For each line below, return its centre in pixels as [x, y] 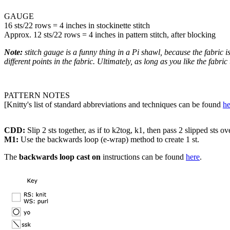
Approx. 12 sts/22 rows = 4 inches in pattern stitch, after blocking [110, 35]
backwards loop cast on [60, 157]
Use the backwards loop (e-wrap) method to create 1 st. [110, 139]
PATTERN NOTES [37, 95]
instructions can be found [143, 157]
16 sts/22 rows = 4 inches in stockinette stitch [77, 25]
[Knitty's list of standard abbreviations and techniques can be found [113, 104]
